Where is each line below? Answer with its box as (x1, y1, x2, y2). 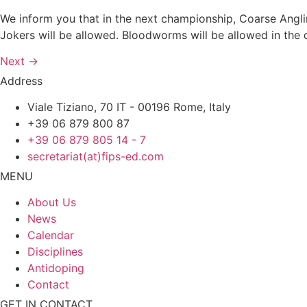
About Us (27, 195, 76, 209)
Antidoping (27, 260, 84, 275)
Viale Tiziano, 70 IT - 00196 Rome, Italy (27, 99, 231, 114)
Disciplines (27, 244, 83, 258)
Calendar (27, 228, 74, 242)
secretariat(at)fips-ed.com (27, 149, 164, 163)
